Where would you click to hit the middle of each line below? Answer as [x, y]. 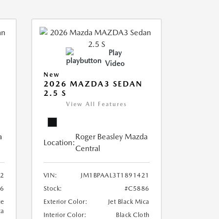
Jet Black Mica [129, 202]
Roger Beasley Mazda [111, 137]
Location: [59, 142]
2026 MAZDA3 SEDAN [93, 84]
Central [88, 148]
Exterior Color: [65, 202]
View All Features [96, 104]
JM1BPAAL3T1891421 [115, 175]
